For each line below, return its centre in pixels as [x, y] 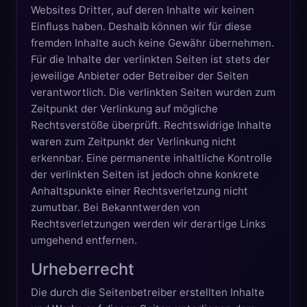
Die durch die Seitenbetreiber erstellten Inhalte [148, 292]
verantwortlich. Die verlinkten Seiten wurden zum [153, 92]
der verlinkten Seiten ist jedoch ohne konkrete [145, 174]
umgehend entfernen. [84, 240]
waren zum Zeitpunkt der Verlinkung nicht [134, 141]
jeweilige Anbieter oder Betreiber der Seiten [140, 75]
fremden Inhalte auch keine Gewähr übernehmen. [152, 42]
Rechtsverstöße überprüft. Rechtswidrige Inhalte [151, 125]
